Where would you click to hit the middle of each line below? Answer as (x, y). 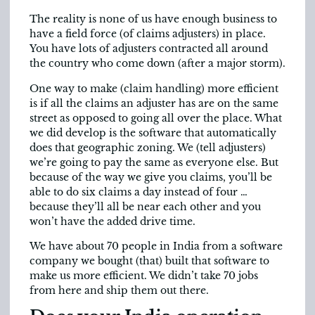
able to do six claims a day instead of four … (139, 192)
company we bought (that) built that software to (149, 261)
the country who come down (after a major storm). (157, 64)
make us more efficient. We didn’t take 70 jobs (144, 276)
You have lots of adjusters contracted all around (149, 49)
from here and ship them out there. (119, 291)
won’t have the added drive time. (112, 221)
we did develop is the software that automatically (153, 133)
